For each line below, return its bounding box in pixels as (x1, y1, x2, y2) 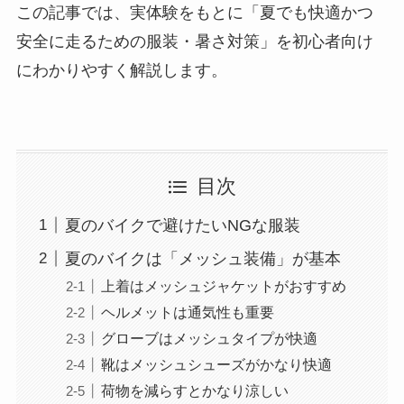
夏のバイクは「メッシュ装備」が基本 (64, 249, 341, 268)
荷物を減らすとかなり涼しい (100, 382, 289, 399)
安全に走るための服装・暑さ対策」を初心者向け (15, 32, 373, 51)
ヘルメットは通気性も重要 (100, 304, 274, 321)
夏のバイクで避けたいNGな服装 (64, 216, 300, 235)
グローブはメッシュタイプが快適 (100, 330, 317, 347)
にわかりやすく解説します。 (15, 61, 227, 80)
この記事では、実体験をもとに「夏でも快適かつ (15, 4, 373, 23)
